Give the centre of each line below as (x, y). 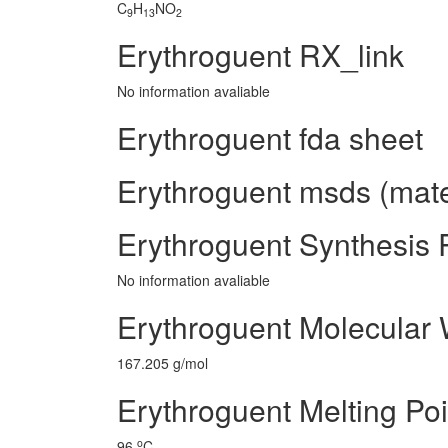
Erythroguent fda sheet (270, 137)
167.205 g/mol (162, 363)
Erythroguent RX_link (260, 54)
